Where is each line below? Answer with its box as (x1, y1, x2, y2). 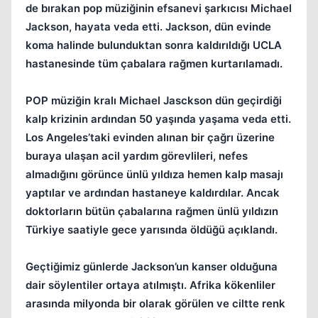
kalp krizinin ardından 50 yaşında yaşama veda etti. (26, 112, 291, 126)
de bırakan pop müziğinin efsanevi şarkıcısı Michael (26, 1, 292, 15)
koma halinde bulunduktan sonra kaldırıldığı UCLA (26, 38, 282, 52)
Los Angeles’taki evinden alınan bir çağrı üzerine (26, 131, 275, 144)
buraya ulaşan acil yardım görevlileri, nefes (26, 149, 248, 163)
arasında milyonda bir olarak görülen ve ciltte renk (26, 297, 285, 310)
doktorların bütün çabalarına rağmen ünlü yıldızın (26, 204, 278, 218)
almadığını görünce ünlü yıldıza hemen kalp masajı (26, 168, 283, 181)
